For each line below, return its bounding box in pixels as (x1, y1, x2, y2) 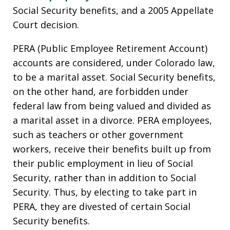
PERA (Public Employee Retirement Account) (13, 42, 207, 54)
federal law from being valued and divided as (13, 100, 211, 112)
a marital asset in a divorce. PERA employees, (13, 114, 212, 126)
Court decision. (13, 18, 79, 31)
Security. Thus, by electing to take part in (13, 186, 197, 198)
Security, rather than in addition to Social (13, 171, 196, 184)
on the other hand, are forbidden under (13, 85, 188, 98)
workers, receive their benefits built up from (13, 143, 211, 155)
